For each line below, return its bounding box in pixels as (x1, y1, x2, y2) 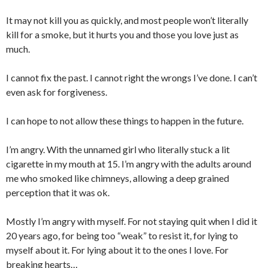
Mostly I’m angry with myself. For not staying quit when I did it (6, 215, 257, 227)
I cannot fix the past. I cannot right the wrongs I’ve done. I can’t (6, 72, 257, 84)
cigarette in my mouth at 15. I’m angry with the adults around (6, 158, 251, 170)
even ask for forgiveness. (6, 86, 107, 98)
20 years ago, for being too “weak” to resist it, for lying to (6, 230, 238, 242)
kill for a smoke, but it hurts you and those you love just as (6, 29, 239, 41)
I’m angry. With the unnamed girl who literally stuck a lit (6, 144, 230, 156)
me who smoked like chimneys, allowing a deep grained (6, 172, 229, 184)
